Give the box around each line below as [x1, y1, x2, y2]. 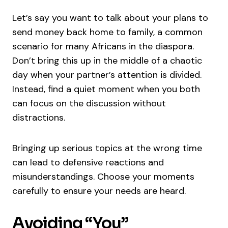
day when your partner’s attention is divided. [12, 69, 202, 81]
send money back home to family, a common [12, 26, 203, 39]
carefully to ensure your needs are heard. [12, 185, 186, 197]
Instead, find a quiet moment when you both [12, 83, 200, 96]
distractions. [12, 111, 65, 124]
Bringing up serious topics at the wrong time [12, 142, 202, 155]
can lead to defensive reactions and [12, 156, 164, 169]
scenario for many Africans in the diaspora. [12, 40, 194, 53]
